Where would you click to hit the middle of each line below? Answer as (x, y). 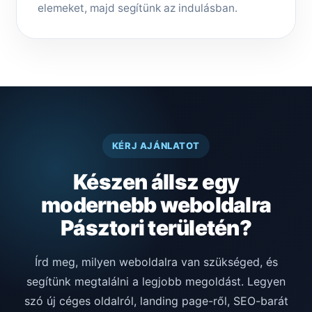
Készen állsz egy (156, 182)
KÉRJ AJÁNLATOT (156, 146)
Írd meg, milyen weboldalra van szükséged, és (156, 262)
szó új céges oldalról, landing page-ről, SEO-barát (156, 301)
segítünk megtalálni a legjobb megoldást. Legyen (156, 282)
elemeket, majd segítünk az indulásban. (138, 8)
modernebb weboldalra (156, 205)
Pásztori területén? (156, 228)
